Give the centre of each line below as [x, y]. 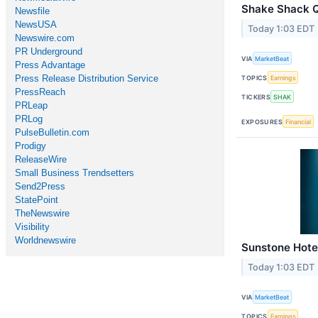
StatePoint [37, 200]
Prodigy [31, 146]
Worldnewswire [45, 240]
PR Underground [49, 51]
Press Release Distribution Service [87, 78]
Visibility [32, 227]
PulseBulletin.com [52, 132]
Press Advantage [50, 65]
